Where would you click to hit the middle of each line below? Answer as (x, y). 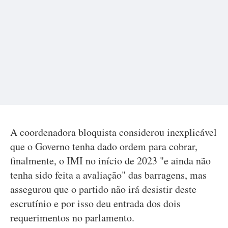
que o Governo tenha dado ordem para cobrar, (104, 146)
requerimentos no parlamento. (72, 218)
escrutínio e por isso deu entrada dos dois (95, 203)
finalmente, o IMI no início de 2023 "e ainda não (110, 161)
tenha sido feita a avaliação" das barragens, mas (108, 175)
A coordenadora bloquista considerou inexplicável (113, 132)
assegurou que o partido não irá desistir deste (103, 189)
